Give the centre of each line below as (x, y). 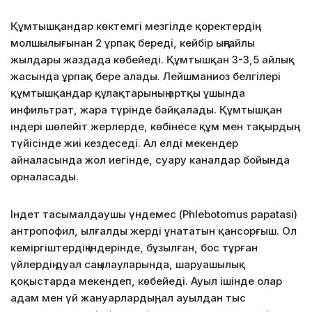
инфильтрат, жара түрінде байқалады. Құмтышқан (146, 109)
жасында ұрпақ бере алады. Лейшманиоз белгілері (146, 76)
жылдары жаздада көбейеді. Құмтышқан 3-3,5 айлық (153, 59)
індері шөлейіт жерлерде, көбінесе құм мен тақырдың (152, 126)
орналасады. (45, 176)
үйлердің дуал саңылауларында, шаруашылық (128, 264)
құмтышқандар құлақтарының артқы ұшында (128, 93)
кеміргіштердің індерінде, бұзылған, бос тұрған (134, 247)
